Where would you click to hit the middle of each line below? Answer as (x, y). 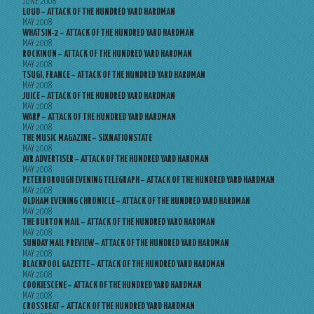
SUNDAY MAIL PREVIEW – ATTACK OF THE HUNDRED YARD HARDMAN (126, 244)
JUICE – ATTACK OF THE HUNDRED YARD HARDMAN (99, 96)
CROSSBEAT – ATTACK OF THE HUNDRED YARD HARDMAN (109, 307)
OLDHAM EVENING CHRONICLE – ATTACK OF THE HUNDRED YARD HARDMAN (136, 202)
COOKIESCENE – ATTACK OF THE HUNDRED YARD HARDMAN (112, 286)
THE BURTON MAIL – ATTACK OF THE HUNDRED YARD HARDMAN (119, 223)
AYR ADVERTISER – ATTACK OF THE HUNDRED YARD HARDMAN (116, 159)
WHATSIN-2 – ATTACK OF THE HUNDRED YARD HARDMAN (108, 33)
